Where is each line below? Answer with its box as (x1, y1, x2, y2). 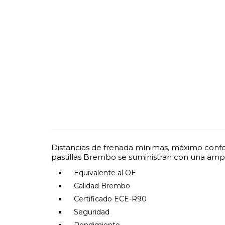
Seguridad (74, 207, 109, 216)
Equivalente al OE (74, 168, 136, 177)
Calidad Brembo (74, 181, 130, 190)
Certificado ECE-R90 (74, 194, 147, 203)
